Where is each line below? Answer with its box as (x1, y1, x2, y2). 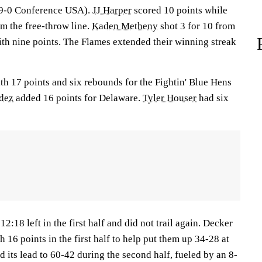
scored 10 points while (132, 5, 227, 16)
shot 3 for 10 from (158, 20, 235, 32)
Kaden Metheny (92, 20, 158, 32)
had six (196, 92, 229, 104)
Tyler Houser (143, 92, 196, 104)
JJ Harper (92, 5, 132, 16)
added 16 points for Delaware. (13, 92, 143, 104)
